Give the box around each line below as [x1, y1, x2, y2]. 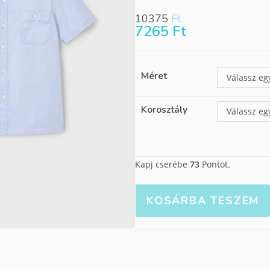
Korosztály [141, 103, 187, 116]
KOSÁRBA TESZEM [146, 193, 260, 208]
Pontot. [199, 159, 230, 170]
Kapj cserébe [135, 159, 190, 170]
